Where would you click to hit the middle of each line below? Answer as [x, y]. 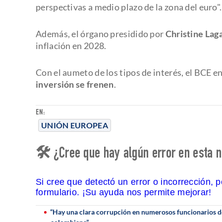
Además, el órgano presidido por [101, 33]
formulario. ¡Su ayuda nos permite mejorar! [124, 192]
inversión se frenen [75, 84]
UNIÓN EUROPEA [75, 125]
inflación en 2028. [71, 45]
